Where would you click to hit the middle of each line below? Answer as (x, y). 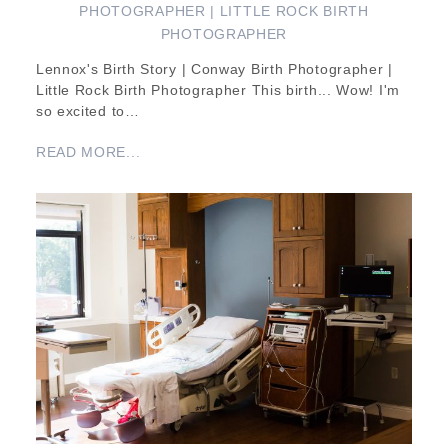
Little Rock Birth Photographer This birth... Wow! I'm (217, 90)
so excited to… (87, 111)
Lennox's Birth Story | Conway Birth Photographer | (214, 69)
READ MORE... (88, 152)
